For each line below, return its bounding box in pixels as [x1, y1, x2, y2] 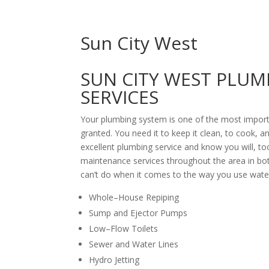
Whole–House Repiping [89, 192, 180, 203]
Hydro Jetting [89, 254, 140, 265]
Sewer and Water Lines [89, 238, 179, 250]
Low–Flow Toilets [89, 223, 159, 234]
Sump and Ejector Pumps [89, 207, 188, 219]
